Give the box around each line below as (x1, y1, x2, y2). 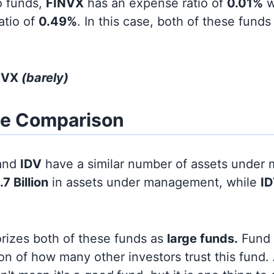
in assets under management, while (48, 175, 261, 190)
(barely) (21, 70, 68, 85)
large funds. (167, 231, 238, 246)
